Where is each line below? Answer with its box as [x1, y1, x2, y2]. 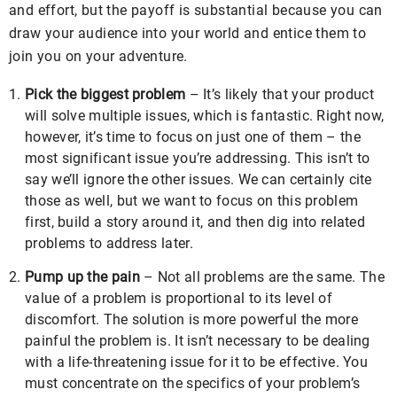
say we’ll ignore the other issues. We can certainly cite [25, 171, 372, 188]
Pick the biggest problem [25, 86, 186, 103]
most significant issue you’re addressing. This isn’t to [25, 150, 370, 167]
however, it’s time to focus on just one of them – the [25, 128, 361, 145]
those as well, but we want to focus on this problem [25, 192, 359, 209]
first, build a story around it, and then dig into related [25, 214, 366, 230]
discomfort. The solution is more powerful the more [25, 311, 358, 328]
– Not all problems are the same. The [139, 269, 385, 285]
